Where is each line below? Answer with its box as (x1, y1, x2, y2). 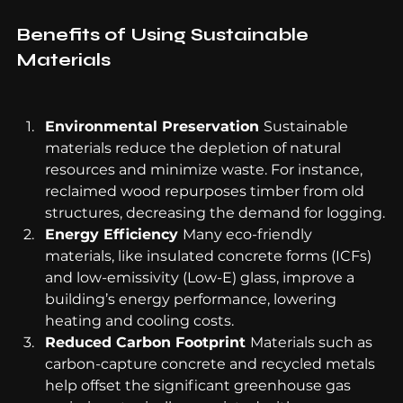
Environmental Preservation (45, 117, 264, 135)
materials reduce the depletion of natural (45, 139, 345, 157)
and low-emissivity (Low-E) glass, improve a (45, 268, 358, 286)
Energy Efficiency (45, 225, 183, 243)
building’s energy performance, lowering (45, 290, 340, 308)
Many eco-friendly (183, 225, 316, 243)
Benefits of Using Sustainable (16, 22, 313, 46)
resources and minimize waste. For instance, (45, 160, 366, 178)
